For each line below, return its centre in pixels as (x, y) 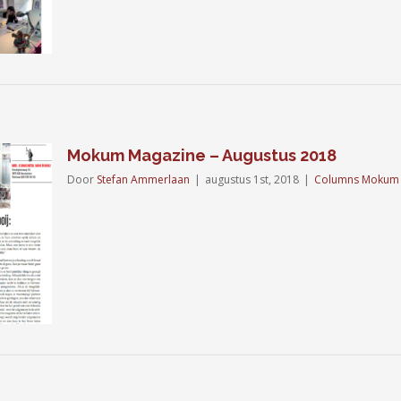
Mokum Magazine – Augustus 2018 (202, 155)
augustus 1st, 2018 (252, 179)
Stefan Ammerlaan (143, 179)
